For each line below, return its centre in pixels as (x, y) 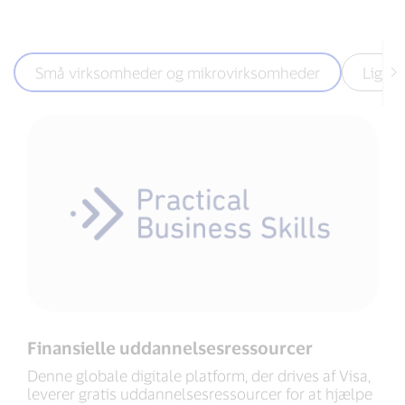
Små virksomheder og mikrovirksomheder (178, 72)
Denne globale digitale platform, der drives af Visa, (199, 376)
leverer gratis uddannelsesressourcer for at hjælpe (200, 394)
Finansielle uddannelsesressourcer (170, 348)
